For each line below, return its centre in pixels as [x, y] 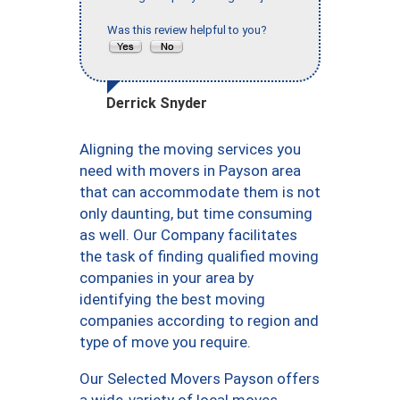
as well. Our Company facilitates [188, 235]
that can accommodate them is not [200, 192]
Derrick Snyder [157, 104]
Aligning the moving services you [190, 150]
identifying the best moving [172, 300]
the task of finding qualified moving [199, 257]
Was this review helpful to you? [190, 30]
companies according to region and [199, 321]
